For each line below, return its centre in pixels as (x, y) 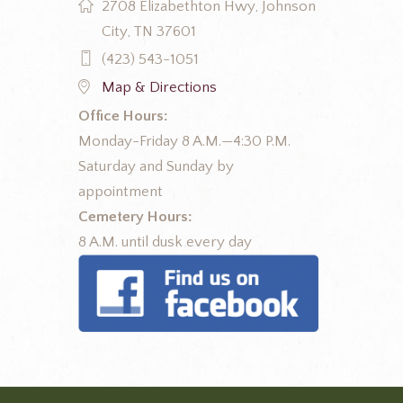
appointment (121, 191)
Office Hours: (123, 116)
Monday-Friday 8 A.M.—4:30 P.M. (184, 141)
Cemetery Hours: (135, 216)
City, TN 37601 (148, 31)
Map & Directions (159, 88)
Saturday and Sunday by (156, 166)
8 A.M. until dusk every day (165, 242)
